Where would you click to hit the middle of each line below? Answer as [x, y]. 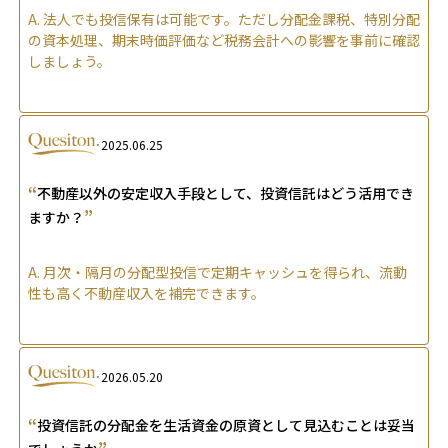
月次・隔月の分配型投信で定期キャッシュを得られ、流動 [225, 271]
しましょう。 [69, 60]
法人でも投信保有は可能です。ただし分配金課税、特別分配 [231, 18]
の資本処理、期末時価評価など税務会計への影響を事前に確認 [224, 39]
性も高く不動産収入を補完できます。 [146, 292]
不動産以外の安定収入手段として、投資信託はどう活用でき [225, 192]
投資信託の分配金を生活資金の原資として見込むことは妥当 [226, 424]
